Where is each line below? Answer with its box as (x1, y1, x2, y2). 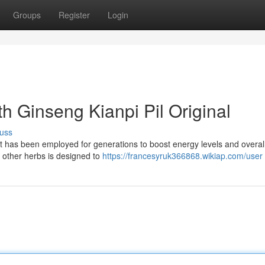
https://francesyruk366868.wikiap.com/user (102, 150, 263, 161)
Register (59, 9, 90, 21)
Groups (13, 9, 41, 21)
